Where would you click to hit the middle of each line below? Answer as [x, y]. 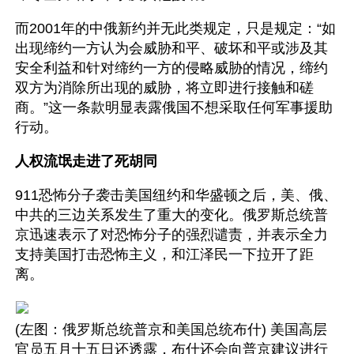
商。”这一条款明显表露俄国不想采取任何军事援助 [174, 107]
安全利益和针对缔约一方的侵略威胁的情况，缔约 [171, 68]
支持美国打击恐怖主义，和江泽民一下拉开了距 [164, 254]
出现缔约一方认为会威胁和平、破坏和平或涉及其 [171, 48]
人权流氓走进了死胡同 [86, 161]
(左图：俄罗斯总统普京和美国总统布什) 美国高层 [171, 330]
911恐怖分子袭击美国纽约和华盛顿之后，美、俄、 [176, 195]
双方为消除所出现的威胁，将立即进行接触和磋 [164, 88]
